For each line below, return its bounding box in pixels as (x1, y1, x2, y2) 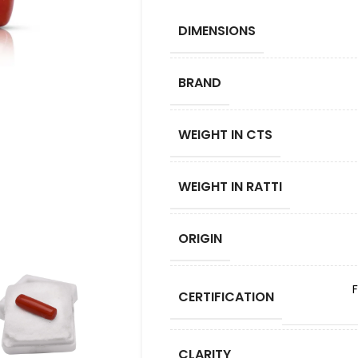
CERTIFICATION (177, 287, 274, 306)
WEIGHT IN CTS (177, 125, 272, 144)
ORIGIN (177, 229, 222, 248)
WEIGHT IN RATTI (177, 177, 282, 196)
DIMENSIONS (177, 22, 256, 40)
